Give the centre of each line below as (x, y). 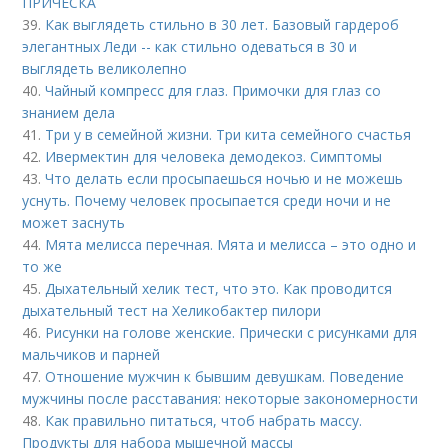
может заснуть (74, 222)
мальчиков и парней (91, 354)
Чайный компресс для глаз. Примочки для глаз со (213, 90)
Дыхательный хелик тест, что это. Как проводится (219, 288)
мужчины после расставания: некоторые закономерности (220, 398)
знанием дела (69, 112)
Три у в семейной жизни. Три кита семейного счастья (228, 134)
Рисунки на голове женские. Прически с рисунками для (231, 332)
